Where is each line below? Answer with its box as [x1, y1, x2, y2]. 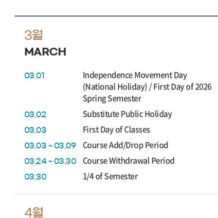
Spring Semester [83, 92, 142, 104]
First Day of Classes [83, 123, 150, 135]
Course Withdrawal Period [83, 154, 175, 166]
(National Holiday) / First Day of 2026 [83, 80, 212, 92]
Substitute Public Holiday [83, 108, 172, 119]
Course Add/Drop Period [83, 139, 168, 150]
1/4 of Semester [83, 170, 138, 182]
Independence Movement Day [83, 69, 187, 80]
